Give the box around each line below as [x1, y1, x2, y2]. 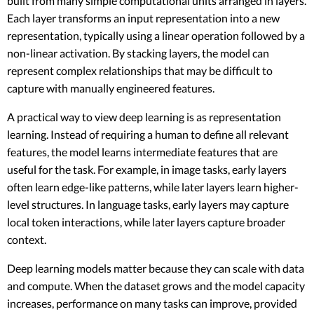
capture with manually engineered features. [7, 81, 214, 95]
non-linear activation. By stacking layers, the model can [7, 46, 269, 60]
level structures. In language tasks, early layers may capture [7, 197, 289, 211]
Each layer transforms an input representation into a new [7, 11, 280, 25]
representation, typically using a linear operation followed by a [7, 28, 305, 42]
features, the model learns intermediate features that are [7, 144, 278, 158]
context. [7, 232, 46, 246]
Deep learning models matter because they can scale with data [7, 261, 304, 275]
